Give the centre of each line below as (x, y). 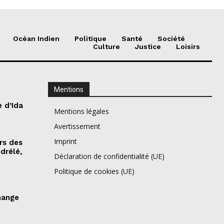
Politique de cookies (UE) (94, 171)
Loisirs (188, 47)
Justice (148, 47)
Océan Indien (36, 39)
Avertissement (77, 126)
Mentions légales (81, 111)
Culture (106, 47)
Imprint (65, 141)
